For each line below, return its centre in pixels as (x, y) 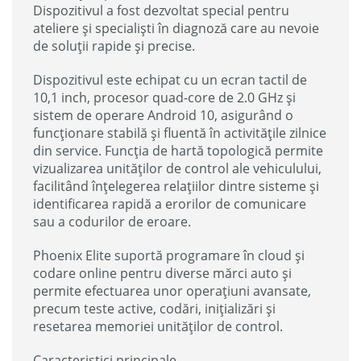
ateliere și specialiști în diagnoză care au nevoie (176, 28)
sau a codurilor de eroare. (112, 221)
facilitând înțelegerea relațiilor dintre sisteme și (176, 186)
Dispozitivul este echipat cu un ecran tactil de (170, 79)
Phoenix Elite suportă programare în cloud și (169, 255)
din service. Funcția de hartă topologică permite (178, 150)
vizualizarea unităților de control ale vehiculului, (177, 168)
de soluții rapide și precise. (114, 46)
